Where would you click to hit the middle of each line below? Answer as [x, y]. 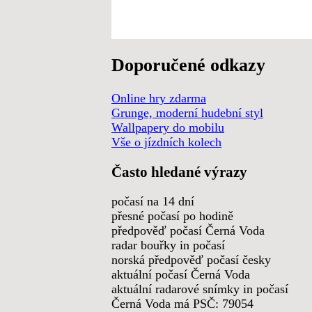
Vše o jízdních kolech [166, 142]
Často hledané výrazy [179, 172]
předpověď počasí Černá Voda [188, 231]
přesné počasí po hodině [172, 216]
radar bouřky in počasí [168, 245]
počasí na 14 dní [153, 202]
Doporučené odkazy [188, 65]
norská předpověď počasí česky [191, 260]
